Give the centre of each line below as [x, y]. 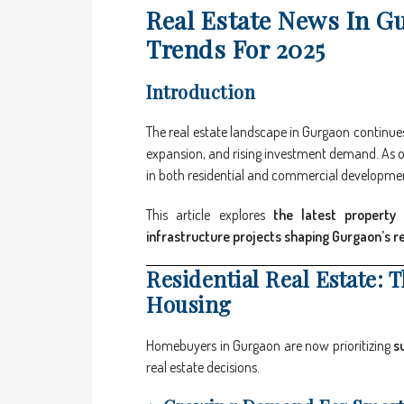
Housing [189, 304]
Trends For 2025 [236, 49]
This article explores [210, 215]
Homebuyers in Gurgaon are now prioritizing [270, 346]
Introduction [201, 92]
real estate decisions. [203, 367]
